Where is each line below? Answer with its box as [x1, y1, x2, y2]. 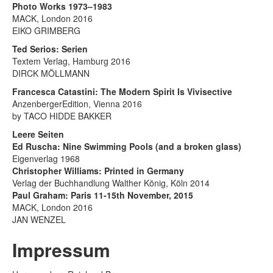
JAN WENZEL [12, 213, 66, 225]
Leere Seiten [12, 127, 64, 140]
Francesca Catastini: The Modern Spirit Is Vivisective [12, 85, 232, 97]
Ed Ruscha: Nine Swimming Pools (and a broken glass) [12, 140, 241, 152]
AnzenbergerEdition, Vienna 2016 [12, 97, 142, 110]
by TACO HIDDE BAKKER [12, 109, 112, 122]
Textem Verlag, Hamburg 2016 [12, 54, 130, 67]
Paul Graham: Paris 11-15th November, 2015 [12, 188, 193, 201]
